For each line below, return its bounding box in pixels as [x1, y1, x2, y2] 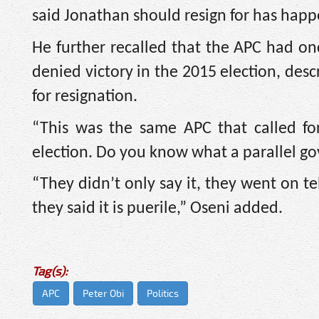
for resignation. [32, 88, 137, 105]
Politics [147, 286, 179, 299]
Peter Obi [83, 286, 124, 299]
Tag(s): [32, 263, 68, 278]
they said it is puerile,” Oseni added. [32, 200, 283, 218]
